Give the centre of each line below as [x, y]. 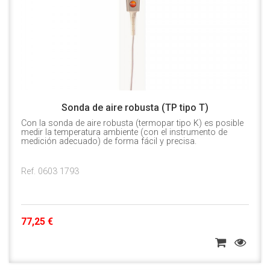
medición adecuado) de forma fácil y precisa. [109, 142]
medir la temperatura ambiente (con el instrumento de [124, 133]
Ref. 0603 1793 [50, 172]
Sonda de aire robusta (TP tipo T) [135, 108]
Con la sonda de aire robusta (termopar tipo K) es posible [132, 124]
